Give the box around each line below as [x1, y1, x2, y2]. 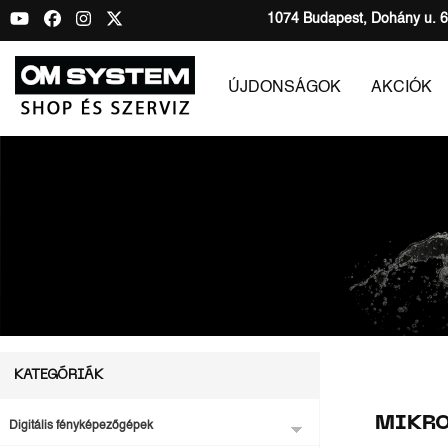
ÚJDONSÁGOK [228, 80, 342, 97]
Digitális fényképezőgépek [9, 419, 153, 432]
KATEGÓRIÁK [14, 368, 103, 382]
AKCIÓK [371, 80, 433, 97]
